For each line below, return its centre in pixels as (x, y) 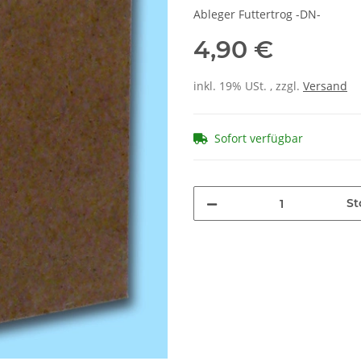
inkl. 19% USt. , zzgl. (248, 86)
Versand (325, 86)
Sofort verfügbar (259, 139)
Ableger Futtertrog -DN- (257, 15)
